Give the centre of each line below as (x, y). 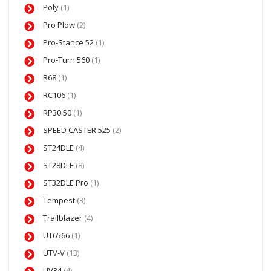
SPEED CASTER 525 (78, 130)
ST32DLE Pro (67, 183)
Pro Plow (60, 25)
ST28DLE (59, 165)
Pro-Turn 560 (67, 60)
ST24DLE (59, 148)
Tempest (60, 201)
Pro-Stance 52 (69, 43)
